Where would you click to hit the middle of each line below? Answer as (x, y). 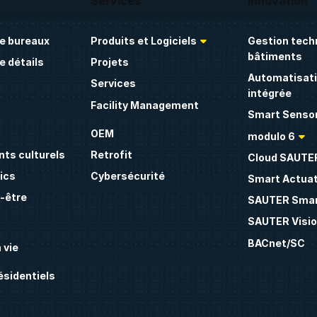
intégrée (270, 93)
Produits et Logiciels (143, 41)
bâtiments (275, 56)
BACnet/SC (277, 243)
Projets (109, 62)
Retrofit (111, 154)
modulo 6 (272, 136)
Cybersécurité (127, 176)
